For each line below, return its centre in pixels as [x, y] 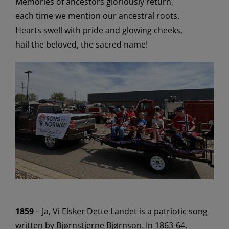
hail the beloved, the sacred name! [81, 45]
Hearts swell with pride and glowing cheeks [98, 30]
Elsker [73, 211]
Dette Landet [111, 211]
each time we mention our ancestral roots [96, 16]
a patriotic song [177, 211]
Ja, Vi [52, 211]
